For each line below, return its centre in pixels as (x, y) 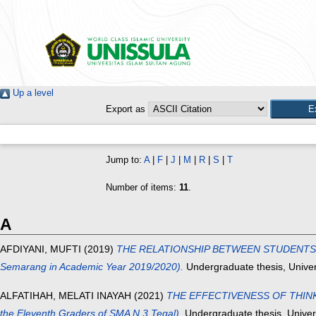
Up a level (32, 93)
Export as (126, 109)
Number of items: (142, 188)
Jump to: (125, 160)
